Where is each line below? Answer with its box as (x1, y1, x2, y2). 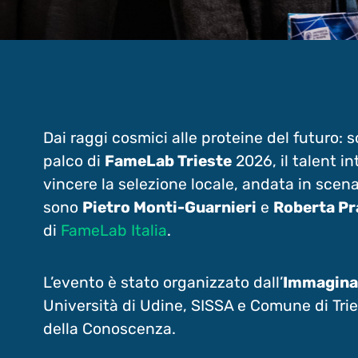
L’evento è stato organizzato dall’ (42, 272, 283, 292)
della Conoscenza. (42, 319, 176, 338)
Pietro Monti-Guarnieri (82, 197, 257, 217)
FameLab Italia (60, 221, 167, 240)
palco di (42, 151, 105, 170)
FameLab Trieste (104, 151, 232, 170)
